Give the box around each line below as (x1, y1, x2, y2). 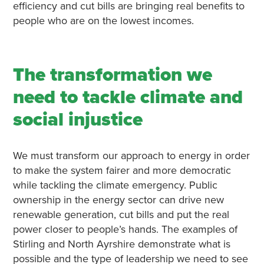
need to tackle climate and (12, 86, 243, 108)
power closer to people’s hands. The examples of (12, 223, 237, 236)
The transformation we (12, 64, 212, 86)
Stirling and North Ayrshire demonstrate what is (12, 237, 230, 250)
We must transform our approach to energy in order (12, 149, 250, 162)
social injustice (12, 108, 143, 131)
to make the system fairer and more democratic (12, 164, 231, 177)
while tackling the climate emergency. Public (12, 179, 217, 192)
